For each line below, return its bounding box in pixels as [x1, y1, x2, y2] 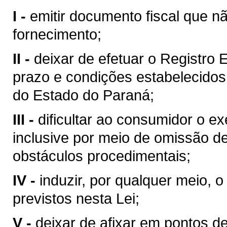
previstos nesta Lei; [13, 190, 139, 207]
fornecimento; [13, 26, 101, 43]
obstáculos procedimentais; [13, 147, 191, 164]
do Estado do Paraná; [13, 87, 154, 103]
